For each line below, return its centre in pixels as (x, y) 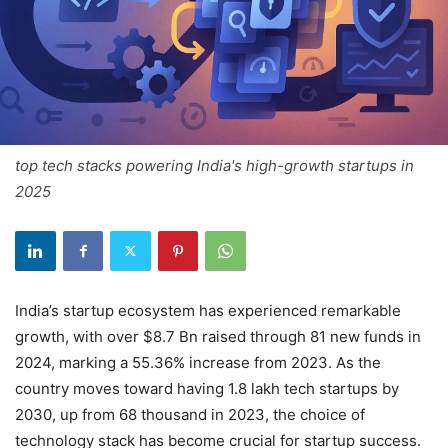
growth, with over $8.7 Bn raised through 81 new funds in (218, 336)
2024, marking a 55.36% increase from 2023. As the (198, 362)
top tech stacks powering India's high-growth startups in (214, 165)
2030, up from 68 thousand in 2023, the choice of (190, 414)
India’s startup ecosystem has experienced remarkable (208, 310)
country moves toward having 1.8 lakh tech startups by (207, 388)
